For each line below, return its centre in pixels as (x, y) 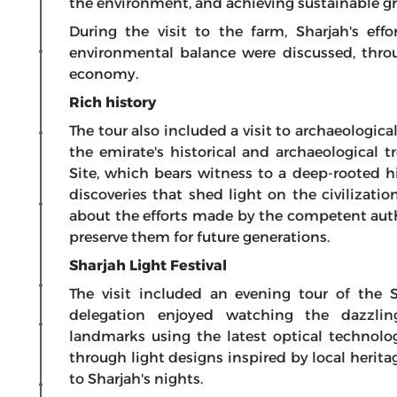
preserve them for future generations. (199, 237)
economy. (104, 74)
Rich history (113, 102)
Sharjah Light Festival (148, 265)
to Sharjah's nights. (136, 379)
